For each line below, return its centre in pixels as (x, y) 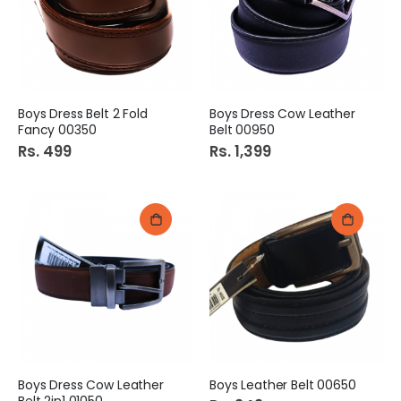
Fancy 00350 (57, 130)
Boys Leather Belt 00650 (283, 384)
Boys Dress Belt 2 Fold (83, 114)
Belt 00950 (242, 130)
